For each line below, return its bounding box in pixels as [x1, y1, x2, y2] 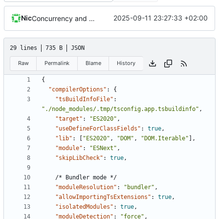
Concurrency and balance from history [89, 14, 95, 22]
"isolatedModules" [55, 203, 113, 211]
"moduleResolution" [55, 184, 117, 191]
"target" [55, 115, 83, 123]
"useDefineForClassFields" [55, 125, 141, 132]
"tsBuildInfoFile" [55, 96, 113, 103]
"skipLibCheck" [55, 154, 103, 162]
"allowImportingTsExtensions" [55, 194, 151, 201]
